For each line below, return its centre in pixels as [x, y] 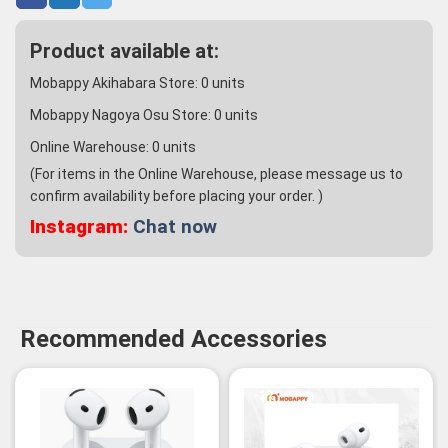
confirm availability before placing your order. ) [176, 196]
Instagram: [79, 227]
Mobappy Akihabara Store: [115, 83]
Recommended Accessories [173, 339]
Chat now [175, 227]
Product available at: [124, 51]
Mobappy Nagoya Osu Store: [122, 115]
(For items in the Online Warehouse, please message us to [216, 174]
